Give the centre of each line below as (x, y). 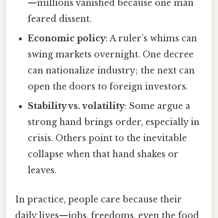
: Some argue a (158, 106)
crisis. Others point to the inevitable (108, 138)
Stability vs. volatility (76, 106)
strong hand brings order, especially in (114, 122)
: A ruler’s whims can (152, 39)
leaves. (42, 171)
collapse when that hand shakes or (103, 154)
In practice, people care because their (99, 199)
